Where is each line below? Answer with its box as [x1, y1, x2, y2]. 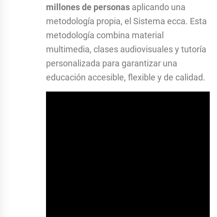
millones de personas [46, 2, 130, 13]
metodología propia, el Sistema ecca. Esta [46, 16, 207, 27]
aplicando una [130, 2, 186, 13]
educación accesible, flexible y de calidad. [46, 72, 205, 83]
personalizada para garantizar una [46, 58, 177, 69]
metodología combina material [46, 30, 164, 41]
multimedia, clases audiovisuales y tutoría [46, 44, 206, 55]
